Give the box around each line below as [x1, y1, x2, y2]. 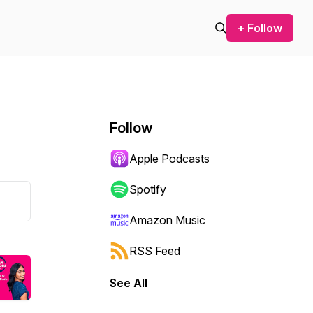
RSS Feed [129, 244, 180, 258]
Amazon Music [129, 213, 205, 227]
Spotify [129, 182, 166, 196]
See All [110, 276, 147, 290]
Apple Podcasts [129, 152, 210, 166]
